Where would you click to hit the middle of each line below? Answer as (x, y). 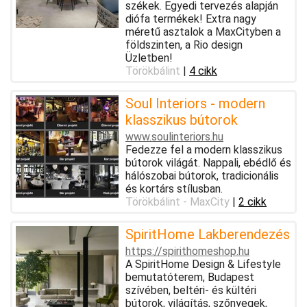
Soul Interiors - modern (195, 103)
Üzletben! (149, 58)
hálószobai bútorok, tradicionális (202, 175)
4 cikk (203, 71)
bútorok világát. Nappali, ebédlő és (208, 162)
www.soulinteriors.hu (174, 136)
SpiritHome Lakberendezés (208, 234)
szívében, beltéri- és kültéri (191, 290)
